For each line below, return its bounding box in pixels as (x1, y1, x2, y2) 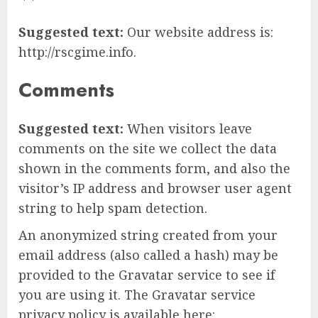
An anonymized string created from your (18, 226, 278, 243)
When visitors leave (127, 119, 252, 137)
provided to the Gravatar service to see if (18, 265, 275, 283)
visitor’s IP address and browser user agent (18, 179, 292, 197)
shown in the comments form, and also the (18, 159, 290, 177)
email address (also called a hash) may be (18, 246, 278, 263)
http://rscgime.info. (18, 43, 136, 60)
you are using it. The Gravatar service (18, 285, 256, 303)
